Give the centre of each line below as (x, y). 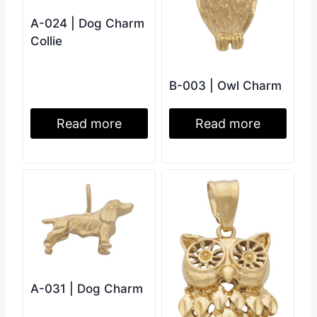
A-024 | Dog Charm (87, 24)
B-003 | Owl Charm (225, 85)
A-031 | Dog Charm (87, 289)
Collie (46, 41)
